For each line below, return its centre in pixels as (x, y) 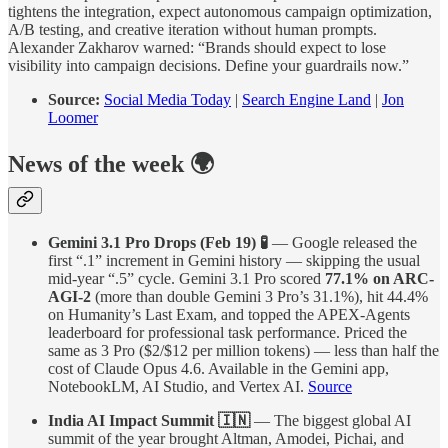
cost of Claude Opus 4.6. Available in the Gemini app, (218, 369)
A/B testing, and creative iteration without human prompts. (192, 29)
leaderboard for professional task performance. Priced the (227, 333)
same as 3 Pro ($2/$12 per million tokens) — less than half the (243, 351)
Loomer (73, 117)
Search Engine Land (306, 99)
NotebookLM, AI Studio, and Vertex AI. (178, 387)
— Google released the (342, 243)
